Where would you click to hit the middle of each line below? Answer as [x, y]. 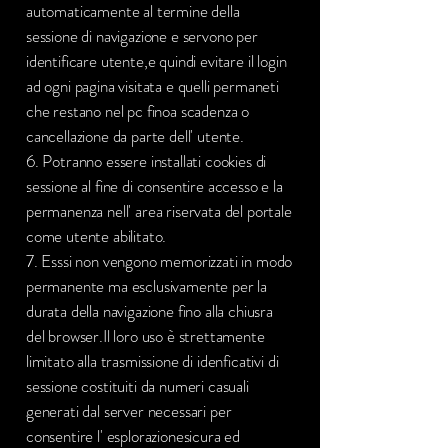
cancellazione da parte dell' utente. [135, 136]
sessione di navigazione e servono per [142, 36]
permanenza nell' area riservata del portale [159, 211]
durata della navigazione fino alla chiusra [149, 311]
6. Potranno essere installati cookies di [146, 161]
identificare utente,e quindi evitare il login [156, 61]
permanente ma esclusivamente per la [147, 286]
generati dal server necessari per [129, 411]
